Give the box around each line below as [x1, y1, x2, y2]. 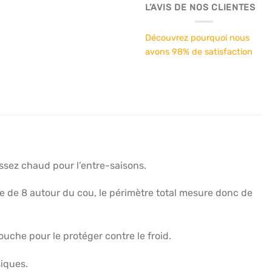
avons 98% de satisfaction [145, 47, 253, 58]
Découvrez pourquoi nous [145, 33, 250, 44]
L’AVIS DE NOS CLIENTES [145, 2, 256, 13]
